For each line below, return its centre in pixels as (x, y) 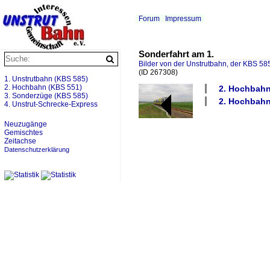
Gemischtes (24, 133)
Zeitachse (20, 141)
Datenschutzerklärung (37, 149)
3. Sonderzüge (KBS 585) (46, 96)
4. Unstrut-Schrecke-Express (51, 104)
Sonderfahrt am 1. (176, 54)
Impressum (183, 19)
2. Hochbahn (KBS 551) (43, 87)
